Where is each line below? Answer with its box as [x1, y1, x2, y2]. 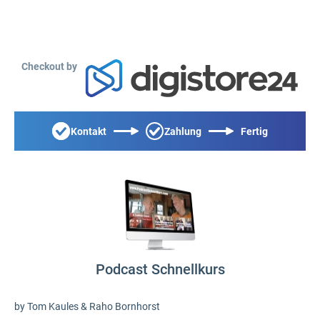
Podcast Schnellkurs [95, 261, 225, 278]
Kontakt [71, 125, 106, 137]
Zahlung [164, 125, 201, 137]
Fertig [241, 125, 268, 137]
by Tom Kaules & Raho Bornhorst [14, 301, 160, 312]
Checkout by [21, 61, 77, 72]
